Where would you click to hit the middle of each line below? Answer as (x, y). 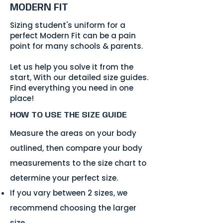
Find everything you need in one (72, 88)
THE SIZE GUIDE (95, 115)
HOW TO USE (37, 115)
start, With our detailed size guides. (79, 77)
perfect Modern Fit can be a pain (73, 35)
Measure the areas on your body (73, 133)
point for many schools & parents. (76, 46)
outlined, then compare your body (76, 148)
